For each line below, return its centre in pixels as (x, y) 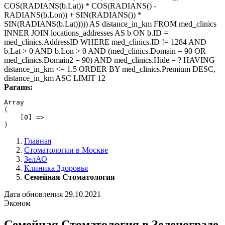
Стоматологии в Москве (66, 150)
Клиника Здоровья (56, 168)
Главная (38, 141)
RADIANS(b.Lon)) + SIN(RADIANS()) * (73, 15)
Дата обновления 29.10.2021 (52, 194)
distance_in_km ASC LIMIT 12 (55, 78)
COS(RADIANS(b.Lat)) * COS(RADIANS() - (80, 6)
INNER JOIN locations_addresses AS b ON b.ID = (86, 33)
